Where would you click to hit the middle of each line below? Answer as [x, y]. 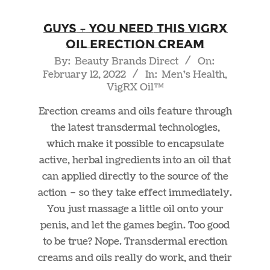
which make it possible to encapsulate [135, 144]
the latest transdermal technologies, [135, 128]
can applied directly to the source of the [135, 177]
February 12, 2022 [84, 75]
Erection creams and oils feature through [135, 112]
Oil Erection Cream [135, 44]
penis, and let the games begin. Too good [135, 226]
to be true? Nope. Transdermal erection [135, 242]
